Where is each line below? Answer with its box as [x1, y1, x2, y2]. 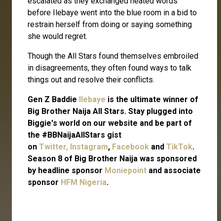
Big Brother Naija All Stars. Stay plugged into [28, 107, 193, 116]
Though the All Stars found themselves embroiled [28, 51, 198, 61]
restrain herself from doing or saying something [28, 20, 192, 30]
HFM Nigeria [61, 178, 107, 187]
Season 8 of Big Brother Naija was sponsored [28, 154, 197, 164]
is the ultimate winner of [108, 95, 198, 105]
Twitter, [39, 142, 68, 152]
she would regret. [28, 32, 89, 41]
